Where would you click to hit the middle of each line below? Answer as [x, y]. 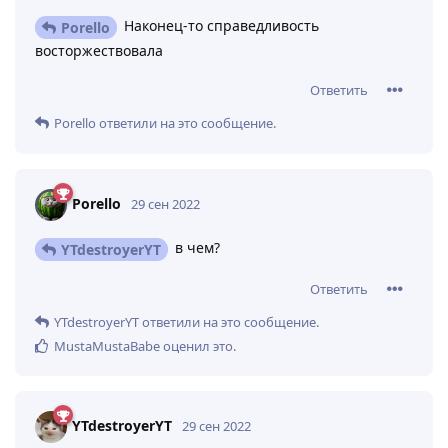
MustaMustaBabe [107, 345]
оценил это [196, 345]
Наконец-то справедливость [219, 26]
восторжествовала [99, 51]
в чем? [195, 248]
